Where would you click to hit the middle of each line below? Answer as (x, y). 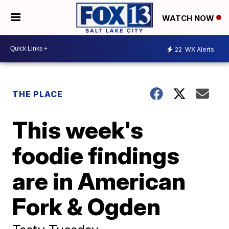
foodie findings (96, 155)
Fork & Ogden (87, 206)
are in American (99, 181)
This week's (78, 130)
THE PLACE (38, 94)
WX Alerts (199, 50)
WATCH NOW (189, 18)
